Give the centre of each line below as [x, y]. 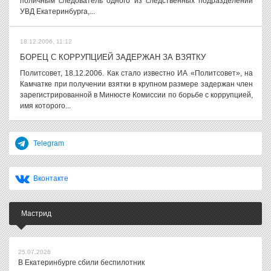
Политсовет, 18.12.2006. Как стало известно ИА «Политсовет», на [136, 73]
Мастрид [36, 214]
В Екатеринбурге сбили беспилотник [81, 263]
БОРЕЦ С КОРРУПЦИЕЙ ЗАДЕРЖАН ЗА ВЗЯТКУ [113, 57]
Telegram [49, 143]
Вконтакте [51, 178]
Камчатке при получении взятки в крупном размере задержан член [136, 84]
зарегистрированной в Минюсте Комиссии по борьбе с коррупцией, [136, 95]
